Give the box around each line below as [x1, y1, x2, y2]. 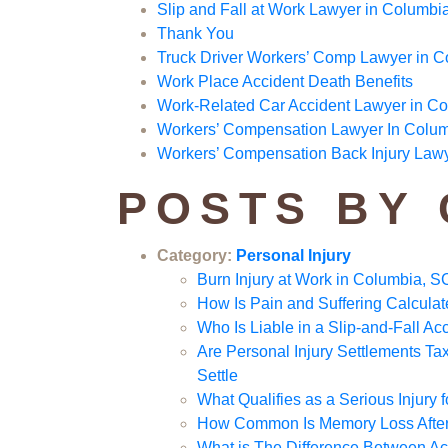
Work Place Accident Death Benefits [157, 73, 413, 91]
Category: [157, 247, 236, 265]
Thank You [157, 25, 234, 43]
